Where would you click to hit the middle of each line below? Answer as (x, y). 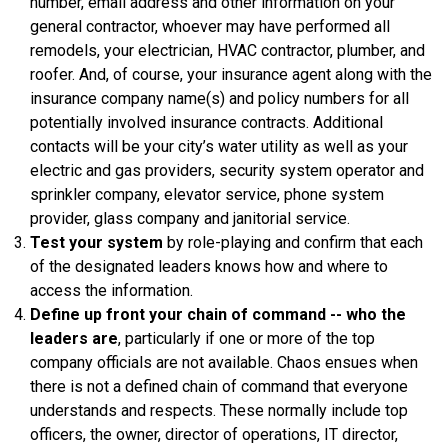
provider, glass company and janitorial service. (190, 218)
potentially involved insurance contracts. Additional (206, 122)
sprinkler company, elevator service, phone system (207, 194)
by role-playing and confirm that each (295, 242)
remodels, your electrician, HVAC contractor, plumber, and (227, 50)
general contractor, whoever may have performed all (210, 26)
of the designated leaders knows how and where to (209, 266)
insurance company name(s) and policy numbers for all (219, 98)
